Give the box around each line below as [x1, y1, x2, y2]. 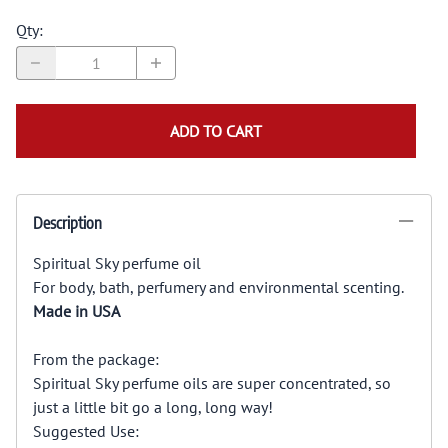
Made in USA [33, 300, 120, 321]
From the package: [33, 348, 159, 369]
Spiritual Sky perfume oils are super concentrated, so [33, 372, 391, 393]
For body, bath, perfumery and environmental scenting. [33, 276, 404, 297]
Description [33, 212, 102, 233]
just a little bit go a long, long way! [33, 396, 273, 417]
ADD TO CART [170, 120, 262, 141]
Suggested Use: [33, 420, 139, 441]
